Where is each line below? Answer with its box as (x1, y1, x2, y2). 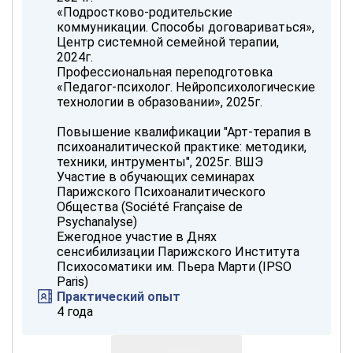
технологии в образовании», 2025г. (57, 94, 262, 110)
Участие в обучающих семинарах (57, 169, 255, 184)
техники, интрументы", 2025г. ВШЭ (57, 154, 263, 169)
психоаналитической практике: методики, (57, 139, 307, 154)
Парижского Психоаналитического (57, 184, 266, 199)
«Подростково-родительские (57, 4, 232, 20)
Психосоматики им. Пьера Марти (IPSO (57, 258, 292, 274)
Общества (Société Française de (57, 199, 243, 214)
